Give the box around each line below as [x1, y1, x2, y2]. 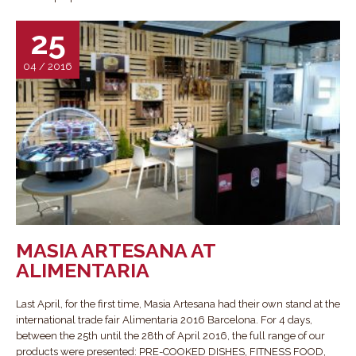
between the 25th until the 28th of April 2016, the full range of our [16, 330, 325, 342]
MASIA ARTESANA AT [16, 238, 215, 263]
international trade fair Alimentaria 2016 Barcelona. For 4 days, [16, 314, 312, 327]
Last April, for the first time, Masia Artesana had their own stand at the [16, 298, 340, 311]
